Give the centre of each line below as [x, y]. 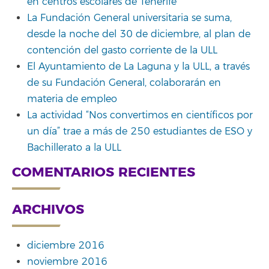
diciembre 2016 [66, 246]
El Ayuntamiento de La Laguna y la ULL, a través [138, 66]
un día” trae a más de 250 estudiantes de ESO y [140, 131]
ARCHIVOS [48, 209]
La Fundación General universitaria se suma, [129, 18]
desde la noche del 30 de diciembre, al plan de [139, 34]
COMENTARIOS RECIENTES [104, 172]
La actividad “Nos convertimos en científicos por [140, 115]
